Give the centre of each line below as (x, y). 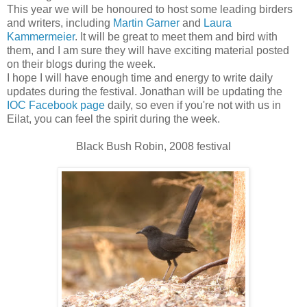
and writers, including (60, 23)
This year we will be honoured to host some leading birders (150, 10)
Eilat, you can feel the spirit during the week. (113, 119)
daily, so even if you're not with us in (193, 106)
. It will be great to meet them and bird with (176, 37)
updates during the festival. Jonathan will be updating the (145, 92)
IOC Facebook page (56, 106)
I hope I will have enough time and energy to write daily (140, 78)
